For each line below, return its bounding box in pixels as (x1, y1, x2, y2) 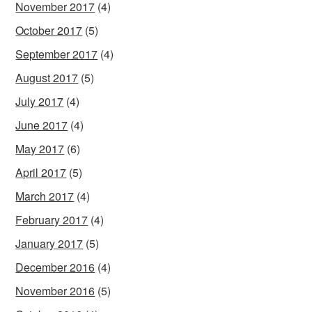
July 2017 (15, 93, 64, 109)
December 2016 (15, 258, 95, 275)
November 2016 (15, 282, 95, 299)
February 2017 (15, 211, 88, 228)
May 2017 (15, 140, 65, 157)
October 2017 (15, 22, 83, 38)
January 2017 (15, 235, 84, 251)
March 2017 (15, 187, 75, 204)
